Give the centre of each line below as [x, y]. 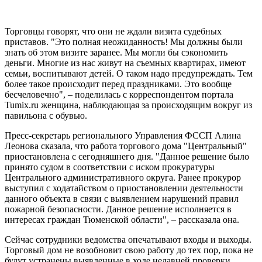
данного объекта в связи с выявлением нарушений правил [122, 198]
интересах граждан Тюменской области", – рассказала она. [122, 219]
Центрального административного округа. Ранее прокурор [123, 177]
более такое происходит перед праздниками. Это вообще [118, 84]
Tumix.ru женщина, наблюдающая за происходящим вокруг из [128, 105]
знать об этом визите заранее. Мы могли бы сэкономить [116, 52]
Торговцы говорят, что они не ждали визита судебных [113, 31]
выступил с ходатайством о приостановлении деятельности [124, 188]
